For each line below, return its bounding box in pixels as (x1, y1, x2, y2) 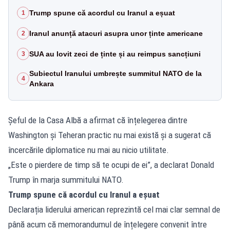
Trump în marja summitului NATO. (8, 174, 124, 185)
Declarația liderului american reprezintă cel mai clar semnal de (8, 204, 220, 215)
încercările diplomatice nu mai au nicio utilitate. (8, 144, 169, 155)
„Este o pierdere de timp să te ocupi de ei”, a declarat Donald (8, 159, 214, 170)
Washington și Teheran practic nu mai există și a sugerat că (8, 129, 211, 140)
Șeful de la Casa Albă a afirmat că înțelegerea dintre (8, 114, 187, 125)
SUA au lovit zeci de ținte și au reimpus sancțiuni (29, 49, 201, 58)
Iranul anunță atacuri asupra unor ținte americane (29, 29, 203, 37)
